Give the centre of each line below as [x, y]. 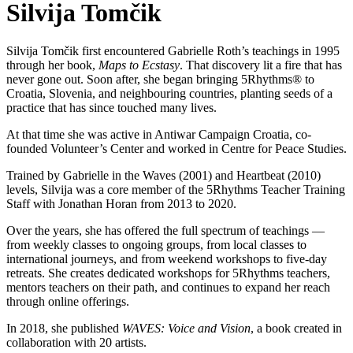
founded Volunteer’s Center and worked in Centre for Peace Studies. [176, 149]
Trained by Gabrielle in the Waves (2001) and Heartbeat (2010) [163, 176]
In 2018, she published [64, 329]
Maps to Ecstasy [139, 65]
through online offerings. [68, 302]
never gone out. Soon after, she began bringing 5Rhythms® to [160, 80]
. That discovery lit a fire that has [261, 65]
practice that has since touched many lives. [111, 108]
